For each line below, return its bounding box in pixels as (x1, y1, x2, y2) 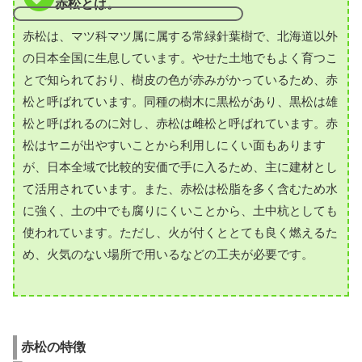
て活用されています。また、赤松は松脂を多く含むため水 (23, 182, 338, 196)
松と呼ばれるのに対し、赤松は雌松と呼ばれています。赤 (23, 116, 338, 131)
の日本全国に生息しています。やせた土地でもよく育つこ (23, 51, 338, 65)
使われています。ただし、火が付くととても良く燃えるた (23, 225, 338, 240)
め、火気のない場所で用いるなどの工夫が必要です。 (23, 247, 314, 262)
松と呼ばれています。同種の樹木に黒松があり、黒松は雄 (23, 95, 338, 109)
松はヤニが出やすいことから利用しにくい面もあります (23, 138, 326, 153)
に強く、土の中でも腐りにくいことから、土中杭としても (23, 204, 338, 218)
